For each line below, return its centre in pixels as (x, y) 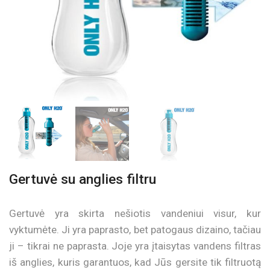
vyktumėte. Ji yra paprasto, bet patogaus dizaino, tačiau (135, 229)
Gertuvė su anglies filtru (83, 179)
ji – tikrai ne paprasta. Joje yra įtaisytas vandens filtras (135, 246)
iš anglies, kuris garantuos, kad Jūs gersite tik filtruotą (135, 262)
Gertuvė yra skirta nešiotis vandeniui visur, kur (135, 213)
